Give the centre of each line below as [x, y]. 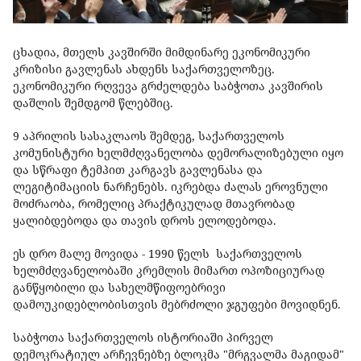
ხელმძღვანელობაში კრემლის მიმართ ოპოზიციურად [169, 271]
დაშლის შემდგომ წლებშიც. [95, 103]
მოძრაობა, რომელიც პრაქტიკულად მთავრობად [154, 204]
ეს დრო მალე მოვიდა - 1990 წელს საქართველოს [158, 254]
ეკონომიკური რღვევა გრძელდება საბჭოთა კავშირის [168, 86]
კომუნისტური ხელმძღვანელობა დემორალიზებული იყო [178, 153]
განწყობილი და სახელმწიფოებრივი [119, 288]
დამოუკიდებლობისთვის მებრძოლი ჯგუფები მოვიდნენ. [177, 305]
